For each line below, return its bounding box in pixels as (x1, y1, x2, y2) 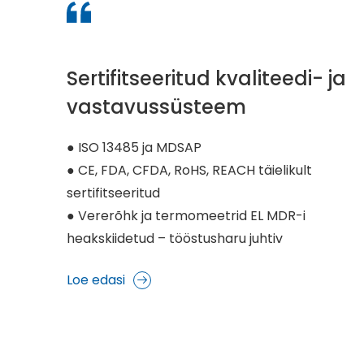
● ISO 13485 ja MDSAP (67, 137, 205, 157)
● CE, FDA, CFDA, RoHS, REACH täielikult (67, 160, 312, 180)
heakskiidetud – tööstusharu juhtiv (67, 228, 283, 248)
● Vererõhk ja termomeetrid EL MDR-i (67, 206, 305, 225)
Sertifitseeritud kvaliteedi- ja (67, 64, 346, 92)
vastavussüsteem (67, 93, 246, 120)
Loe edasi (67, 270, 125, 289)
